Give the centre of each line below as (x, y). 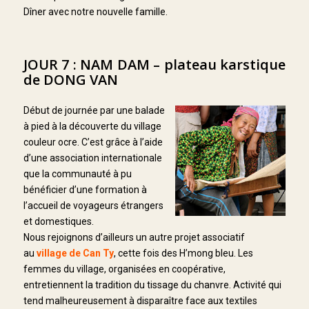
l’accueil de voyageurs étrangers (93, 205)
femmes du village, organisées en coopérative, (124, 269)
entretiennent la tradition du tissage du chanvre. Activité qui (152, 285)
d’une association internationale (92, 158)
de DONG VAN (70, 79)
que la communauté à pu (77, 173)
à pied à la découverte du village (92, 126)
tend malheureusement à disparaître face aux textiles (140, 300)
